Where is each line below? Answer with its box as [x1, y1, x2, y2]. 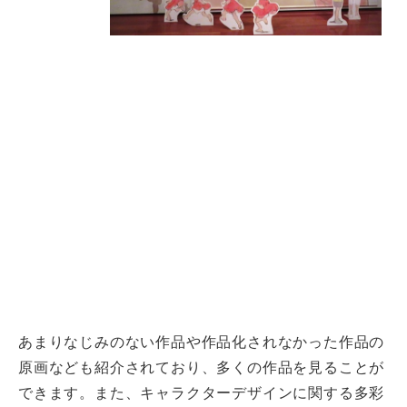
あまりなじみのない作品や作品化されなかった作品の [18, 334, 385, 350]
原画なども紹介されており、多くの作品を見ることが [18, 360, 385, 375]
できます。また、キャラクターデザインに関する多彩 [18, 385, 385, 401]
